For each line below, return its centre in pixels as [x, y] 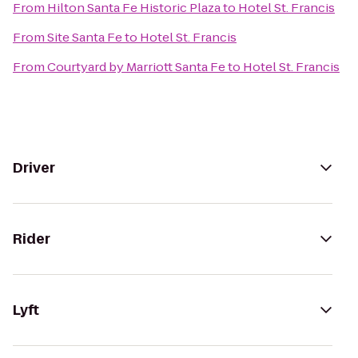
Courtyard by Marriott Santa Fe [136, 67]
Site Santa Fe [85, 37]
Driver [34, 168]
